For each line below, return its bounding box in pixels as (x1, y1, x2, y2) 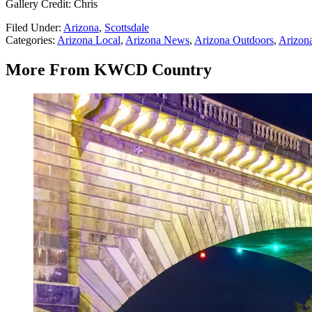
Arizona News (125, 33, 189, 46)
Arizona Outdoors (194, 33, 274, 46)
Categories (6, 33, 52, 46)
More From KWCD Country (6, 60, 212, 79)
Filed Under (6, 21, 58, 33)
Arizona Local (57, 33, 120, 46)
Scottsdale (104, 21, 149, 33)
